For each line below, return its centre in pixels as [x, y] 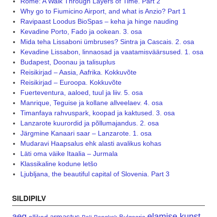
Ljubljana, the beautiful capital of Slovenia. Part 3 [95, 174]
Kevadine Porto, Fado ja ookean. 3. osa [81, 32]
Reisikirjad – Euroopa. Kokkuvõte [71, 83]
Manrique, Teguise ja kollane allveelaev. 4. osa [91, 103]
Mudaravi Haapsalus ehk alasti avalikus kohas [91, 144]
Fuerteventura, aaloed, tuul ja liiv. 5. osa [81, 93]
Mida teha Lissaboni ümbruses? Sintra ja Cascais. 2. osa [107, 42]
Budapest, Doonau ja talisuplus [68, 62]
